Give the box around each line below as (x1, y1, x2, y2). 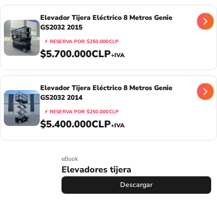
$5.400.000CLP (40, 118, 111, 131)
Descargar (120, 180, 153, 189)
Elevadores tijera (62, 163, 131, 175)
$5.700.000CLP (40, 47, 111, 61)
